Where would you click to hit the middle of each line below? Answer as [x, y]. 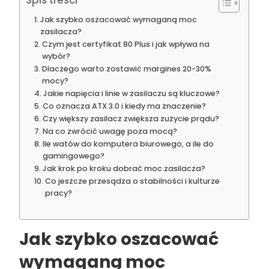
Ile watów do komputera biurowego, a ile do [128, 144]
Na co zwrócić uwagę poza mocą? [110, 131]
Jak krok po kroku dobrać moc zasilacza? [124, 169]
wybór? [56, 56]
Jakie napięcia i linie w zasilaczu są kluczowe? [131, 94]
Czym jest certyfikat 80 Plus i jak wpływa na [125, 44]
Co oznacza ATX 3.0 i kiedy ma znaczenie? [124, 106]
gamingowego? [73, 156]
